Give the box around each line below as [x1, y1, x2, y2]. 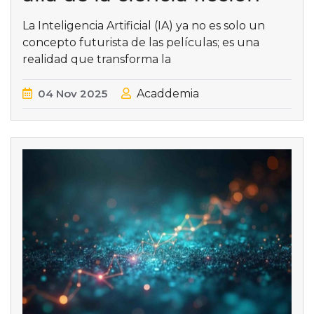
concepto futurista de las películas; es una [22, 35, 259, 49]
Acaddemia [137, 86, 199, 100]
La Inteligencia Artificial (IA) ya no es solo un [22, 18, 265, 32]
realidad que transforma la [22, 52, 171, 66]
